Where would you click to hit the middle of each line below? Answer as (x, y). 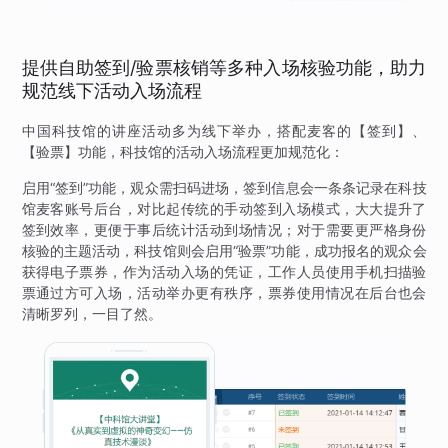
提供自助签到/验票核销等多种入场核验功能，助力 (224, 68)
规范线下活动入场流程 (111, 91)
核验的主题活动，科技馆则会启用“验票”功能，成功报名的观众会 (224, 251)
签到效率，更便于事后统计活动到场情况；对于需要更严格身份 (224, 230)
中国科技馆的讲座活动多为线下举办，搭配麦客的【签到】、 (224, 131)
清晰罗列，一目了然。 (91, 314)
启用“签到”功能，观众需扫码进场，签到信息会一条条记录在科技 (224, 188)
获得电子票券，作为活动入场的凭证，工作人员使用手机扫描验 (224, 272)
